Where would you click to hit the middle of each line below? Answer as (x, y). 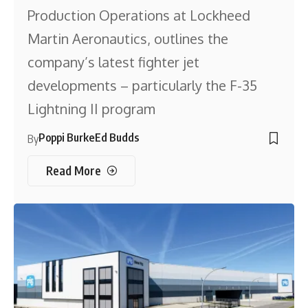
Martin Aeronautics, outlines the (128, 39)
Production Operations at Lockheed (139, 15)
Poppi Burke (67, 138)
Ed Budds (117, 138)
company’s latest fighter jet (114, 62)
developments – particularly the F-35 (143, 86)
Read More (73, 171)
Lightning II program (92, 109)
